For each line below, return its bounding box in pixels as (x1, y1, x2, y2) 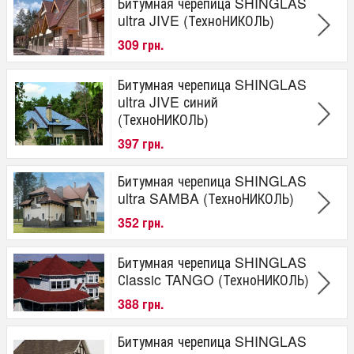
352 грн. (118, 213, 164, 232)
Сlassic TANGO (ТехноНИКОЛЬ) (118, 269, 309, 290)
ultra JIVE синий (118, 92, 218, 112)
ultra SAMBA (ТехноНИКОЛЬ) (118, 188, 294, 209)
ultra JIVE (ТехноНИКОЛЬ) (118, 10, 274, 31)
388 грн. (118, 295, 164, 314)
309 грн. (118, 36, 164, 55)
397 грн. (118, 134, 164, 153)
